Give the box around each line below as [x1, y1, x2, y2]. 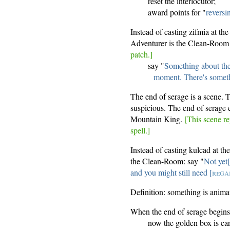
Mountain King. [130, 113, 185, 125]
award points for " [148, 7, 206, 18]
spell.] [130, 125, 150, 136]
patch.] [130, 49, 153, 60]
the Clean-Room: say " [130, 156, 204, 167]
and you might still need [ [130, 167, 213, 178]
